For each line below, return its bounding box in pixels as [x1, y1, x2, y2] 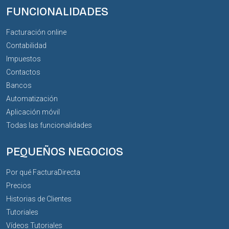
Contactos [6, 67, 40, 76]
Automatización [6, 94, 58, 103]
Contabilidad [6, 41, 47, 50]
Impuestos [6, 54, 41, 63]
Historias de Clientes [6, 194, 72, 203]
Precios [6, 181, 31, 190]
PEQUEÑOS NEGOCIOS [6, 145, 123, 158]
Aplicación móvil [6, 107, 60, 116]
